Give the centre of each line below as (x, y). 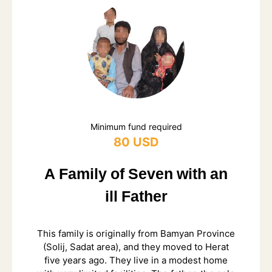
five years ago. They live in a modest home (136, 260)
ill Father (136, 197)
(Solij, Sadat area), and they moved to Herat (136, 246)
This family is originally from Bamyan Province (136, 233)
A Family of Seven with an (136, 175)
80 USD (136, 142)
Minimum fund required (136, 127)
